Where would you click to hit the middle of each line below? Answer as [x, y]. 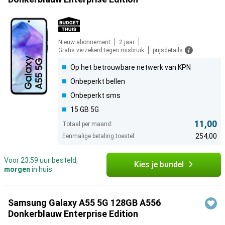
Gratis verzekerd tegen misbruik [101, 50]
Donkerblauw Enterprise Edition [73, 214]
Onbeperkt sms [95, 96]
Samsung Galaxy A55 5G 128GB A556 [84, 203]
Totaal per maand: [87, 124]
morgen [17, 170]
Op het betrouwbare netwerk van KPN [131, 68]
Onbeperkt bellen [98, 82]
